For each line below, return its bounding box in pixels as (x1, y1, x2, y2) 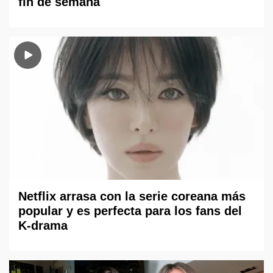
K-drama (18, 219, 68, 233)
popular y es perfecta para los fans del (18, 204, 242, 218)
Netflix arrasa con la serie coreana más (18, 190, 246, 204)
